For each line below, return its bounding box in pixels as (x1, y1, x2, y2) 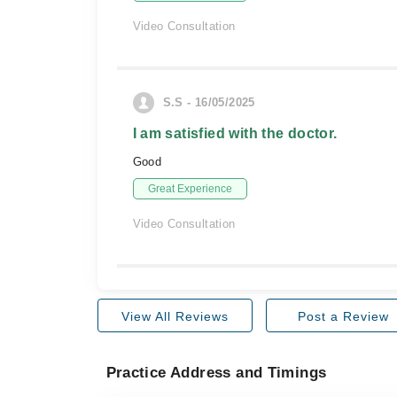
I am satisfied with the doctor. (132, 126, 338, 141)
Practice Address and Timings (105, 364, 327, 381)
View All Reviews (121, 309, 229, 323)
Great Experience (147, 183, 232, 195)
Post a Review (297, 309, 389, 323)
